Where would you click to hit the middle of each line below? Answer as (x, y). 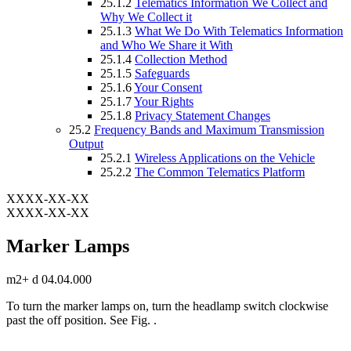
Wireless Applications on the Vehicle (225, 157)
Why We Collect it (146, 16)
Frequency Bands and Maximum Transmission (209, 129)
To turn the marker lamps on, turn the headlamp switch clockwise (167, 306)
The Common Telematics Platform (220, 172)
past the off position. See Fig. (80, 320)
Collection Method (181, 59)
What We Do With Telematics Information (239, 31)
